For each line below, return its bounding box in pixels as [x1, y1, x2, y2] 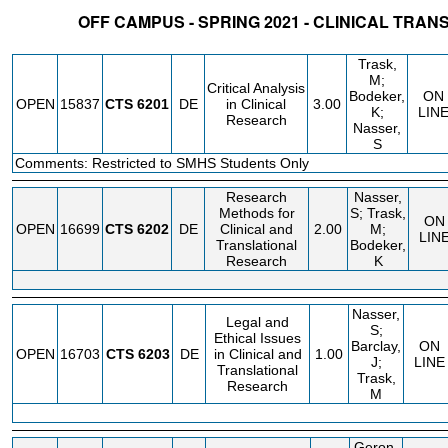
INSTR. [355, 36, 402, 52]
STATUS [12, 36, 66, 52]
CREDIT [301, 36, 353, 52]
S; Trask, [350, 205, 406, 221]
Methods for [218, 205, 295, 221]
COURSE [223, 36, 283, 52]
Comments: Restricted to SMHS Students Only [15, 155, 309, 171]
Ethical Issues [214, 330, 301, 346]
